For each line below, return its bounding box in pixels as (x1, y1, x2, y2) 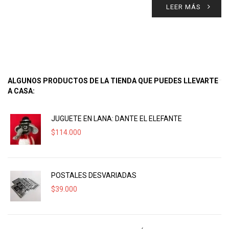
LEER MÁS (166, 3, 201, 11)
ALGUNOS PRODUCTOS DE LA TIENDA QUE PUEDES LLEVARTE (8, 77, 218, 85)
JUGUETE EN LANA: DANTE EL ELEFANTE (51, 114, 182, 123)
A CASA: (8, 87, 35, 95)
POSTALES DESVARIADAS (51, 171, 136, 179)
